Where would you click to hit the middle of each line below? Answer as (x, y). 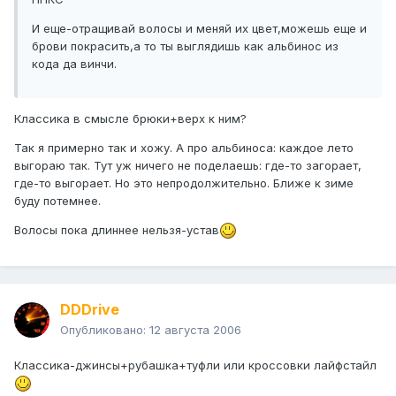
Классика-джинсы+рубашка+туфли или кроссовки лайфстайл (195, 366)
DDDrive (90, 310)
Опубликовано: (105, 330)
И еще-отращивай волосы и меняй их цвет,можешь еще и (199, 29)
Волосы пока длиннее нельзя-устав (117, 230)
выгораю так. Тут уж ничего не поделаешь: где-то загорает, (188, 166)
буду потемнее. (57, 201)
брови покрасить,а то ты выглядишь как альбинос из (185, 46)
